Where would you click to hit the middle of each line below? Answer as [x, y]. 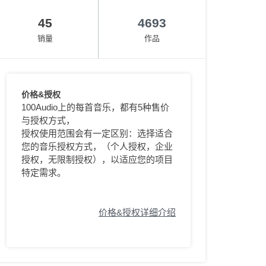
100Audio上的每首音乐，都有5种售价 [95, 107]
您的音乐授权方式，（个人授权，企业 [97, 146]
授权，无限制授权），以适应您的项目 [97, 159]
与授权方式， [48, 120]
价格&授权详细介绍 [137, 212]
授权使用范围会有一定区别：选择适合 [97, 133]
